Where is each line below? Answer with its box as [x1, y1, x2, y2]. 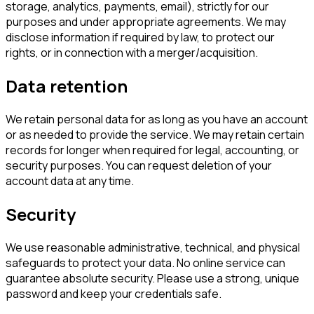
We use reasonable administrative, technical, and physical [6, 239, 300, 255]
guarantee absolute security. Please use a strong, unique [6, 270, 299, 286]
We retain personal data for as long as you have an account [6, 111, 308, 127]
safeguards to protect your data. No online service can [6, 254, 285, 271]
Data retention [6, 74, 128, 97]
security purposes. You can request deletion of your [6, 157, 272, 173]
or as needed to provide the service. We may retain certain [6, 126, 304, 142]
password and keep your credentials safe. [6, 285, 221, 301]
